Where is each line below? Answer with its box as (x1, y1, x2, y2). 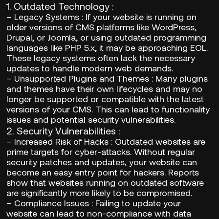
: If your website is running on (79, 11, 197, 22)
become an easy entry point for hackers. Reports (6, 166, 199, 177)
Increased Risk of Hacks (14, 135, 109, 147)
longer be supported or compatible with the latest (6, 93, 204, 104)
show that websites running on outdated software (6, 176, 204, 188)
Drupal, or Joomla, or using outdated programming (6, 31, 207, 43)
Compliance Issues (14, 197, 89, 208)
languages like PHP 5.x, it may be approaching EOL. (6, 42, 208, 53)
